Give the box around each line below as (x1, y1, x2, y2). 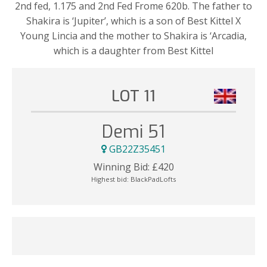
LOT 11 (111, 85, 156, 106)
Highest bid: (91, 174, 131, 184)
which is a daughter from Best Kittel (54, 44, 213, 57)
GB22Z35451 (107, 142, 166, 156)
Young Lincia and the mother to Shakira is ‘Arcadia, (20, 29, 247, 42)
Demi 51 (102, 120, 165, 144)
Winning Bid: (93, 160, 150, 173)
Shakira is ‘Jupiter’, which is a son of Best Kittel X (26, 14, 241, 27)
